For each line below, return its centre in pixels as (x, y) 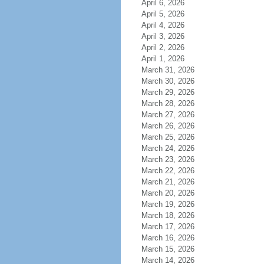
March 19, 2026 (168, 204)
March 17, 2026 (168, 227)
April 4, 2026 (163, 25)
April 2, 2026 (163, 47)
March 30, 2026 (168, 81)
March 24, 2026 (168, 148)
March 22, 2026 (168, 171)
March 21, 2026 (168, 182)
